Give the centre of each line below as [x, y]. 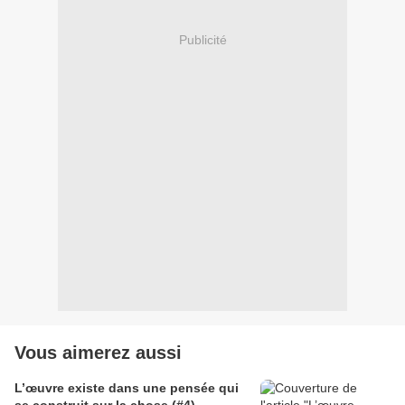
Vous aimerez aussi [98, 353]
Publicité [202, 39]
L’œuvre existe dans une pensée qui [127, 388]
